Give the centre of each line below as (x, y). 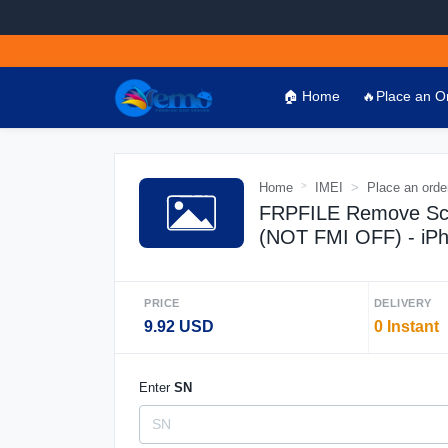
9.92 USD (179, 326)
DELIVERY (402, 303)
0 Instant (406, 326)
